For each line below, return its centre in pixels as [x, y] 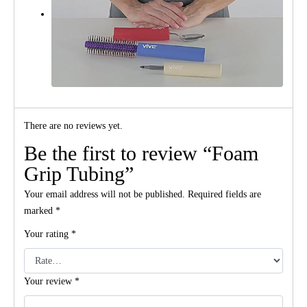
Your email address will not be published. [105, 195]
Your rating [48, 234]
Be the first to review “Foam [141, 153]
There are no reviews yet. [73, 126]
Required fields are [224, 195]
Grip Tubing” [79, 174]
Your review [49, 281]
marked [40, 211]
